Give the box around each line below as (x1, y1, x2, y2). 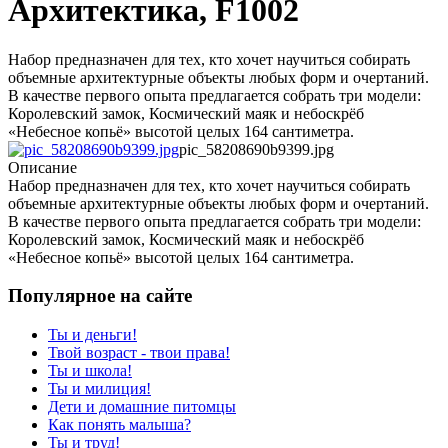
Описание (8, 158, 77, 176)
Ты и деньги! (48, 326, 137, 344)
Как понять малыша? (48, 416, 191, 434)
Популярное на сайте (8, 285, 192, 307)
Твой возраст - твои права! (48, 344, 230, 362)
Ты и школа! (48, 362, 132, 380)
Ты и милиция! (48, 380, 151, 398)
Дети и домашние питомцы (48, 398, 236, 416)
